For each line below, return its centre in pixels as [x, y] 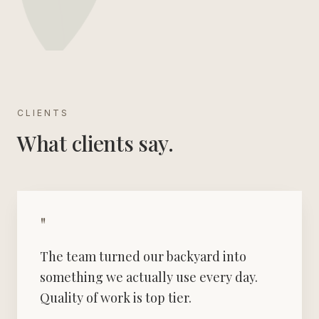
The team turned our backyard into [143, 257]
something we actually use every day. [149, 277]
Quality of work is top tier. [116, 298]
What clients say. [95, 143]
